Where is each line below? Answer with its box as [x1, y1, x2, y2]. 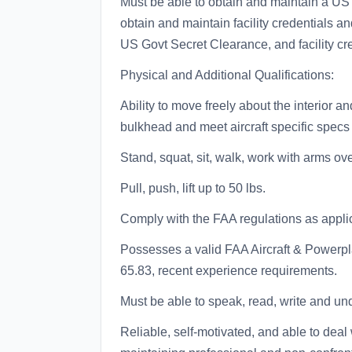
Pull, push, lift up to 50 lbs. [120, 181, 266, 195]
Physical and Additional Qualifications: [120, 68, 334, 82]
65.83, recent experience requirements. [120, 264, 337, 277]
